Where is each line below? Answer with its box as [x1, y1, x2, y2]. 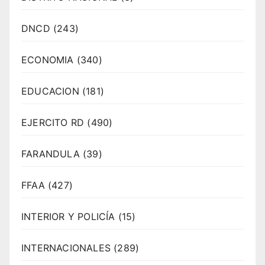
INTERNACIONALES [21, 242, 111, 254]
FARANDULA [21, 148, 80, 160]
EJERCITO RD [21, 117, 85, 129]
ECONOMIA [21, 54, 74, 66]
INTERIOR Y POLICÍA [21, 211, 115, 223]
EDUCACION [21, 85, 79, 98]
